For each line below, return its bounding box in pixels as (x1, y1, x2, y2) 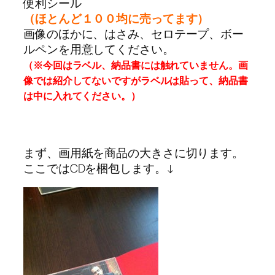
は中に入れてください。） (23, 89, 141, 103)
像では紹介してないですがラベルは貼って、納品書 (23, 74, 248, 88)
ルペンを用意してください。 (23, 41, 174, 58)
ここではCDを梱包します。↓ (23, 160, 174, 176)
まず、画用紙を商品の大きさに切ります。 (23, 144, 244, 161)
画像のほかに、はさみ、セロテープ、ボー (23, 26, 244, 42)
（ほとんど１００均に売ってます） (23, 10, 209, 27)
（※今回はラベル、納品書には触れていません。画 (23, 58, 248, 72)
